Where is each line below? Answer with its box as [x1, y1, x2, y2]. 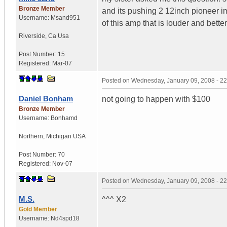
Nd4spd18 [51, 214, 80, 222]
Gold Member [19, 205, 57, 213]
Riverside [19, 32, 45, 40]
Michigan [46, 132, 71, 140]
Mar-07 [52, 59, 72, 67]
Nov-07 [52, 160, 72, 167]
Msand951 [51, 14, 80, 21]
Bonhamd [51, 114, 78, 122]
